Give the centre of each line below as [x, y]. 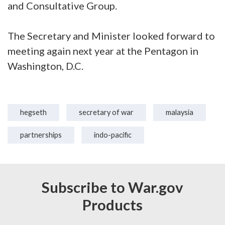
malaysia [180, 112]
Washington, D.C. [45, 66]
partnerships [41, 135]
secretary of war [106, 112]
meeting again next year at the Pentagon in [103, 51]
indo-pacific [113, 135]
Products [113, 204]
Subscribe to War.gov [113, 187]
